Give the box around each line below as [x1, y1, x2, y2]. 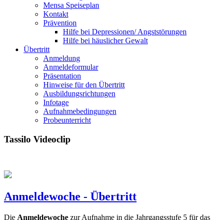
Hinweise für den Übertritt [43, 81, 125, 89]
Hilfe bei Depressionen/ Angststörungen [63, 27, 187, 36]
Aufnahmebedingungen [43, 107, 116, 115]
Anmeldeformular [43, 63, 98, 71]
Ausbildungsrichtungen [43, 89, 115, 98]
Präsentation [43, 72, 81, 80]
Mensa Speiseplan [43, 1, 99, 9]
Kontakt [43, 10, 68, 18]
